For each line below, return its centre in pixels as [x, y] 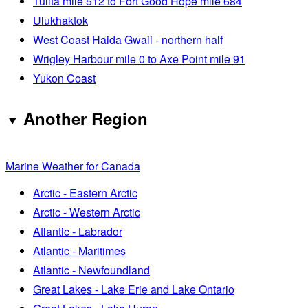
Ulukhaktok [60, 20]
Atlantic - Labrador [78, 231]
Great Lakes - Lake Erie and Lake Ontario [134, 289]
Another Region [85, 118]
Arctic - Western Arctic [87, 212]
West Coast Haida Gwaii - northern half [128, 39]
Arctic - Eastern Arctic [85, 192]
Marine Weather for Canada [73, 166]
